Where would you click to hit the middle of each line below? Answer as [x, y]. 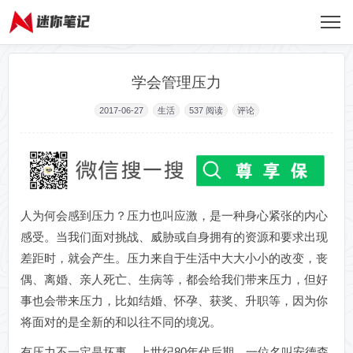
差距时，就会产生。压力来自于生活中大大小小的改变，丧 [174, 258]
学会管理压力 [176, 83]
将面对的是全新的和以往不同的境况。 [121, 322]
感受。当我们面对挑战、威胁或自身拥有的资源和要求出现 [174, 237]
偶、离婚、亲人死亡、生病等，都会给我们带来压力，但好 [174, 280]
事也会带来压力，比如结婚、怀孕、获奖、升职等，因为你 [174, 301]
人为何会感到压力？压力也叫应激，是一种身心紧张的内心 [174, 216]
